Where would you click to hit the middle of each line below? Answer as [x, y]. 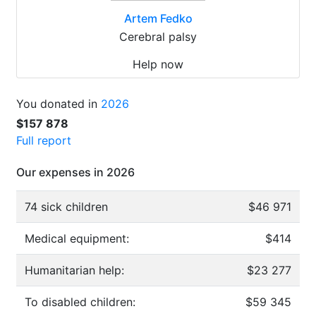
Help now [158, 64]
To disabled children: [80, 302]
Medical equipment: [77, 238]
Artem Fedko [158, 18]
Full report [44, 140]
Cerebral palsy [158, 37]
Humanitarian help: [74, 270]
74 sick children [66, 207]
